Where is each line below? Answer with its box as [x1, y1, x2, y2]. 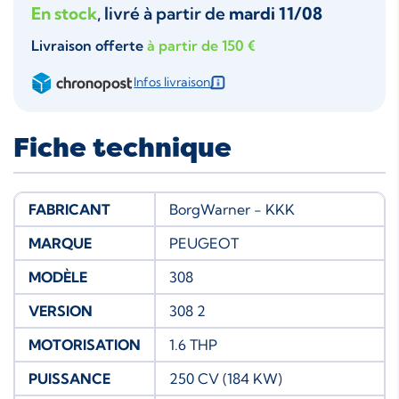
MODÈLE [28, 267, 87, 286]
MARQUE [28, 233, 92, 252]
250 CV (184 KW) [169, 369, 282, 387]
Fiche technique [13, 130, 232, 166]
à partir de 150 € [147, 36, 256, 54]
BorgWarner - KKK [169, 199, 295, 218]
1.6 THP [169, 335, 217, 354]
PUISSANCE [28, 369, 110, 387]
